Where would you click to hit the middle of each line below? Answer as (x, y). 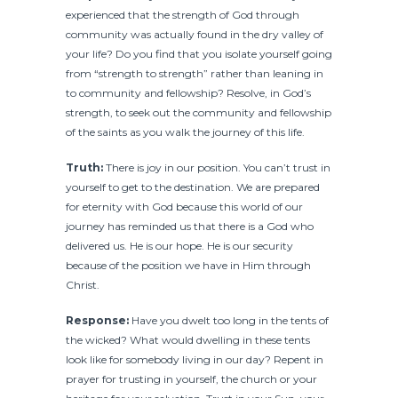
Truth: (84, 167)
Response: (97, 320)
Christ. (83, 284)
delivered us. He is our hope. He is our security (179, 245)
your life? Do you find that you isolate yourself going (199, 53)
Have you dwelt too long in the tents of (229, 320)
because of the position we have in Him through (188, 265)
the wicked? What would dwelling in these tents (188, 339)
